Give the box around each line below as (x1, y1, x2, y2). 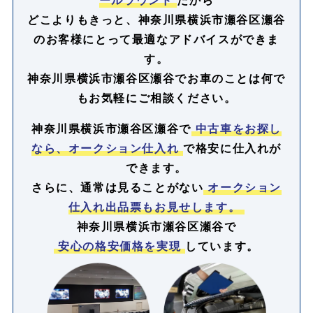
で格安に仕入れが (183, 139, 282, 156)
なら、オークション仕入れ (31, 139, 180, 156)
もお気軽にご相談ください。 (76, 89, 237, 105)
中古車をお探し (195, 119, 282, 136)
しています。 (185, 237, 259, 254)
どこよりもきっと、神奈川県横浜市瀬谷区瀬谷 (27, 10, 286, 27)
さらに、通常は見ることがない (31, 178, 204, 195)
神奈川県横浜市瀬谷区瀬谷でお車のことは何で (27, 69, 286, 86)
